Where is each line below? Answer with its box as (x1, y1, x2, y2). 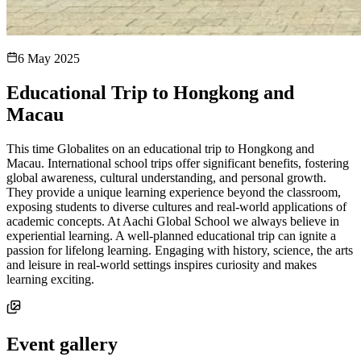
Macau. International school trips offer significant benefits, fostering (6, 156, 349, 170)
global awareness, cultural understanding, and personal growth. (6, 170, 326, 185)
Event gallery (6, 333, 118, 355)
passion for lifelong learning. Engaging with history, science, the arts (6, 243, 353, 257)
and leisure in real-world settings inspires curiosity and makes (6, 257, 317, 272)
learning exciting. (6, 272, 94, 286)
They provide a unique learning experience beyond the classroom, (6, 185, 341, 199)
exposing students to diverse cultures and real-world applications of (6, 199, 346, 214)
